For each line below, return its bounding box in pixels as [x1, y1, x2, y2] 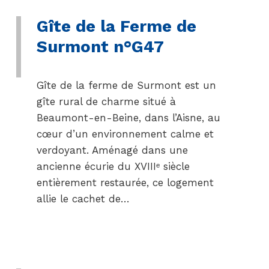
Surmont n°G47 [36, 37, 164, 56]
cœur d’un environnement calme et [36, 128, 214, 140]
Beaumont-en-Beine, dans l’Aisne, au [36, 112, 220, 124]
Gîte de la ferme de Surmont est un [36, 79, 216, 91]
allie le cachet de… [36, 193, 130, 205]
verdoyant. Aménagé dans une [36, 144, 188, 156]
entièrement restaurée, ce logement [36, 177, 214, 189]
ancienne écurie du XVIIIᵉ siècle [36, 160, 190, 172]
